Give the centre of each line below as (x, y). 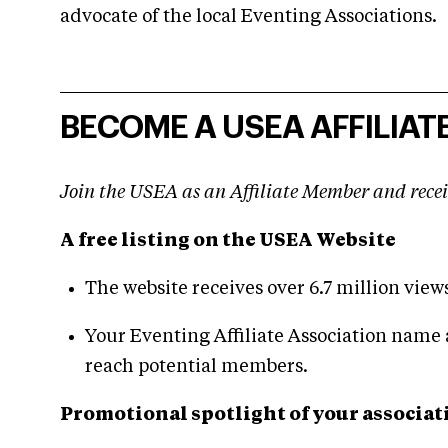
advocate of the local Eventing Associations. (248, 16)
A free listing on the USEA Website (228, 240)
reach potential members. (196, 366)
